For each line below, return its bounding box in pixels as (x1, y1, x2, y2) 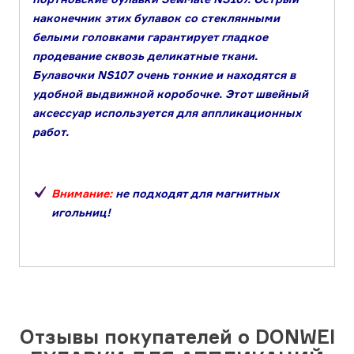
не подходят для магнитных (112, 186, 279, 201)
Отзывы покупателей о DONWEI (19, 325, 335, 349)
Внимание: (51, 186, 112, 201)
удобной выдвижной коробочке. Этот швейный (32, 87, 308, 101)
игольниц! (51, 205, 111, 220)
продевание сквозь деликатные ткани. (32, 49, 258, 63)
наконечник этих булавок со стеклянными (32, 11, 280, 25)
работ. (32, 125, 69, 139)
